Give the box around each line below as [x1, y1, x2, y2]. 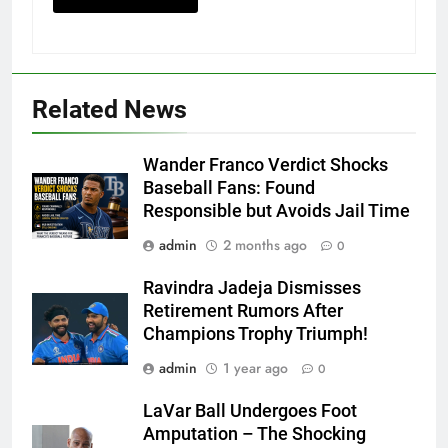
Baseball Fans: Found [143, 178, 315, 199]
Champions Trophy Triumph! [143, 324, 368, 345]
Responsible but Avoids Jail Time [143, 201, 410, 222]
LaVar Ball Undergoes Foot [143, 401, 357, 422]
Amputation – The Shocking [143, 424, 366, 445]
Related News [32, 95, 187, 125]
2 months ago [223, 235, 307, 256]
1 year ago [223, 358, 288, 379]
